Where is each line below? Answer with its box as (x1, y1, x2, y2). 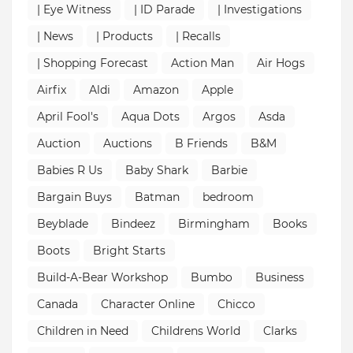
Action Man (171, 55, 234, 70)
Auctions (103, 136, 152, 150)
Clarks (263, 323, 297, 338)
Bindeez (111, 216, 155, 231)
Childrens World (151, 323, 240, 338)
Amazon (133, 82, 179, 97)
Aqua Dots (121, 109, 180, 124)
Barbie (211, 162, 247, 177)
